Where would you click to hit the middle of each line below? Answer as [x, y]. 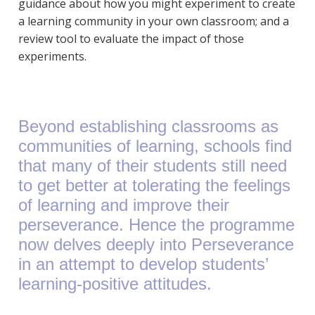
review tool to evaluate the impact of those [131, 39]
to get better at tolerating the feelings [154, 186]
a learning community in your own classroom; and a [153, 21]
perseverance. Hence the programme [156, 225]
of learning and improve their [123, 205]
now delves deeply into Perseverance [156, 245]
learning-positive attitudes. [115, 284]
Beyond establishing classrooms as [148, 127]
